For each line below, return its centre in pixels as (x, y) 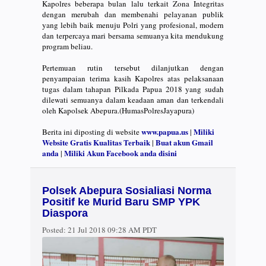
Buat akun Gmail (184, 142)
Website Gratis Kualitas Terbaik (96, 142)
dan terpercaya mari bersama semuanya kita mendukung (133, 35)
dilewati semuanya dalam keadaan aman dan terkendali (133, 99)
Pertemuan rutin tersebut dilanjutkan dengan (133, 67)
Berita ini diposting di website (92, 132)
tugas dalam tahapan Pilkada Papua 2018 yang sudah (133, 89)
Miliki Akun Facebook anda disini (121, 153)
